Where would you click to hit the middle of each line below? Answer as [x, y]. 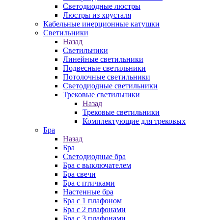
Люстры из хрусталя [97, 15]
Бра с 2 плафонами [94, 209]
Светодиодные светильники [110, 86]
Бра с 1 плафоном [92, 201]
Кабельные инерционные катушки [101, 24]
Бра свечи [79, 174]
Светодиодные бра [94, 156]
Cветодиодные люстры [102, 6]
